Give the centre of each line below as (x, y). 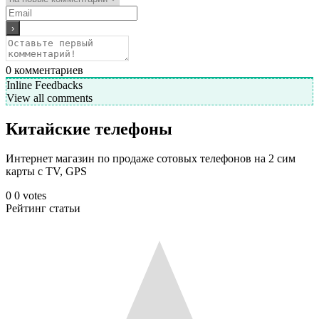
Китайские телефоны (89, 129)
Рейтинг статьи (43, 209)
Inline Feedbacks (45, 85)
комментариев (47, 70)
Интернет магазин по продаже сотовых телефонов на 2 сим (151, 159)
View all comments (49, 98)
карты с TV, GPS (46, 172)
